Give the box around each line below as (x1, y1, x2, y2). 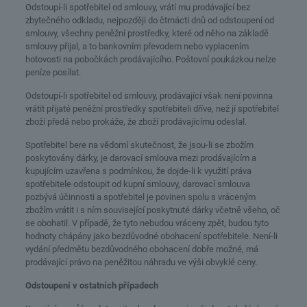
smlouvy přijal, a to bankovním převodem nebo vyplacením (25, 41, 249, 51)
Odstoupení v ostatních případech (25, 280, 158, 291)
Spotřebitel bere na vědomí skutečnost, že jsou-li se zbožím (25, 140, 254, 150)
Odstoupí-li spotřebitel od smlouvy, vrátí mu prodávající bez (25, 2, 250, 12)
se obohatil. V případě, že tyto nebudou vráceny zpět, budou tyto (25, 218, 269, 228)
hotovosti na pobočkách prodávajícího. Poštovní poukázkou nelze (25, 54, 276, 64)
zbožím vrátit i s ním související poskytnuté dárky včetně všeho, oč (25, 205, 280, 215)
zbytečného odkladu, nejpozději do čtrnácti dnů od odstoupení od (25, 15, 274, 25)
